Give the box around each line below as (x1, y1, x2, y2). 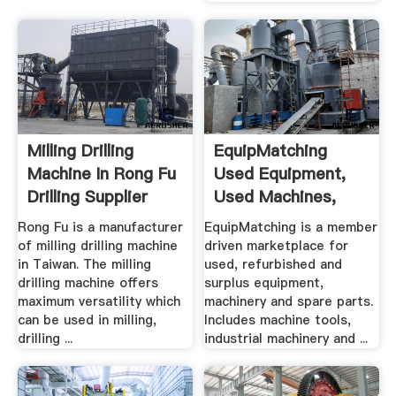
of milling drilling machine (17, 237, 178, 255)
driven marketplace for (204, 237, 349, 255)
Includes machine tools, (204, 311, 352, 330)
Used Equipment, (214, 162, 346, 185)
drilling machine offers (17, 274, 158, 293)
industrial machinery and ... (204, 330, 369, 348)
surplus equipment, (204, 274, 324, 293)
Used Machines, (214, 185, 337, 208)
